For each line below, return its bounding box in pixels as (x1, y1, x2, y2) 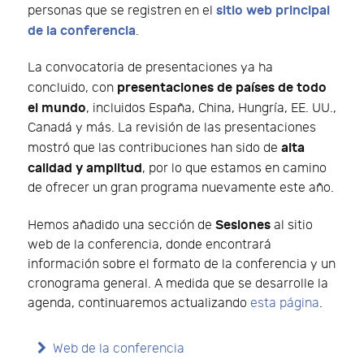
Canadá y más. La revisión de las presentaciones (28, 119, 316, 136)
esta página (250, 295, 319, 311)
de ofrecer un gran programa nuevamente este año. (28, 180, 334, 196)
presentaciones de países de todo (117, 79, 327, 96)
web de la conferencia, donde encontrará (28, 236, 271, 253)
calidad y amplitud (28, 159, 142, 176)
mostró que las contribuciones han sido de (28, 140, 281, 156)
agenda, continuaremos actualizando (28, 295, 250, 311)
